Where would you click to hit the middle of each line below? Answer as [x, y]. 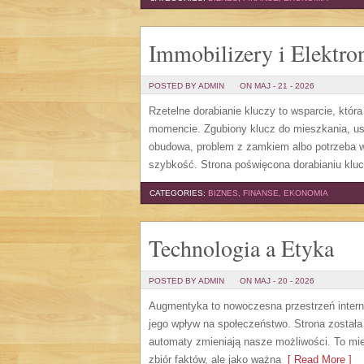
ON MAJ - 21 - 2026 [277, 86]
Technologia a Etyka [241, 248]
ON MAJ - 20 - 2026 [277, 281]
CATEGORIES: [179, 193]
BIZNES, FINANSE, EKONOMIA [268, 193]
